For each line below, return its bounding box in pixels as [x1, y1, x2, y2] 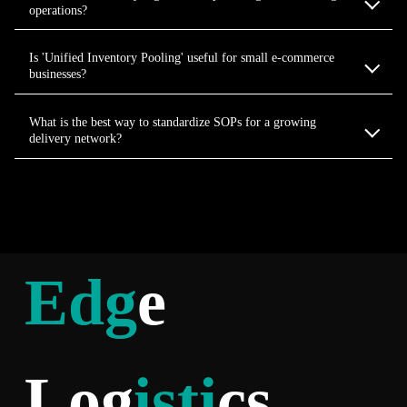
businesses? [29, 66, 86, 82]
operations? [29, 2, 87, 17]
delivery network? [29, 130, 122, 145]
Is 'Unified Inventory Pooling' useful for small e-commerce [29, 50, 334, 65]
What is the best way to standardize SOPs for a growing [29, 114, 316, 129]
